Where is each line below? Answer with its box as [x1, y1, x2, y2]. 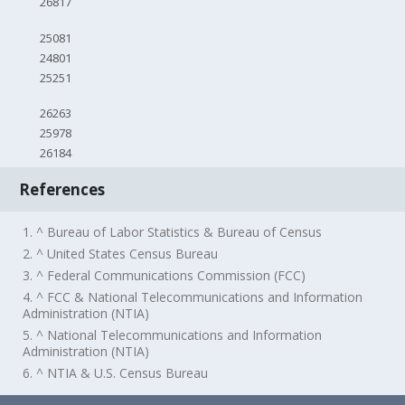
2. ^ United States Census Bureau [23, 245, 219, 263]
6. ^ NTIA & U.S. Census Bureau [23, 364, 209, 382]
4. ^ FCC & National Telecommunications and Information [23, 288, 363, 306]
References [19, 178, 106, 200]
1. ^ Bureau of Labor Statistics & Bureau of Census [23, 223, 323, 241]
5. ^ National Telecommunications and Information [23, 326, 323, 344]
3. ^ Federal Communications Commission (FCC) [23, 267, 306, 285]
